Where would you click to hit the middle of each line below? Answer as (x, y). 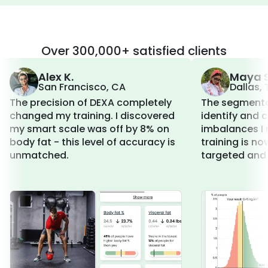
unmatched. (39, 156)
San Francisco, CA (82, 87)
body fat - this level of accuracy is (92, 142)
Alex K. (56, 77)
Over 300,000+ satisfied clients (134, 51)
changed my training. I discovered (92, 116)
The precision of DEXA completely (91, 103)
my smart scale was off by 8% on (89, 129)
